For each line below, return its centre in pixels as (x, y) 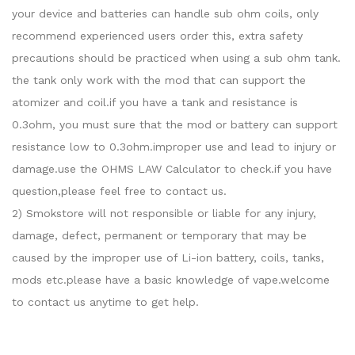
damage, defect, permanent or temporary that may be (159, 235)
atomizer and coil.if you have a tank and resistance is (155, 102)
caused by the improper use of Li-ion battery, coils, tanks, (168, 258)
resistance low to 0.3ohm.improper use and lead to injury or (174, 147)
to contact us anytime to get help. (105, 302)
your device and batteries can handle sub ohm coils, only (165, 13)
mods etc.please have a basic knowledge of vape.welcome (171, 280)
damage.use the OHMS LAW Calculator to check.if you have (172, 169)
